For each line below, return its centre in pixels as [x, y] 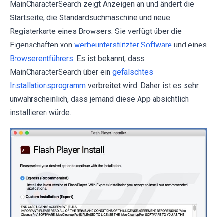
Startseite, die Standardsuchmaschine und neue [90, 18]
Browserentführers [41, 58]
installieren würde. [40, 113]
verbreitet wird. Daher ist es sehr [142, 85]
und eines [189, 45]
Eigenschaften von [42, 45]
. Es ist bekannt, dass [109, 58]
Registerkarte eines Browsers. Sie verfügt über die [96, 31]
